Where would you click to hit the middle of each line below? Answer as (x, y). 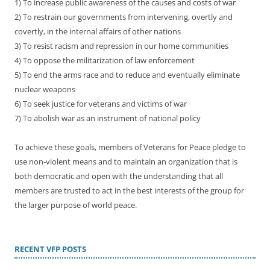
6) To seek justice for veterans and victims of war (101, 103)
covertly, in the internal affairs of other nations (98, 31)
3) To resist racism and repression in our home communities (121, 46)
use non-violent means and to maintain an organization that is (126, 161)
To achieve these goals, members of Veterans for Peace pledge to (130, 147)
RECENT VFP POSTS (50, 249)
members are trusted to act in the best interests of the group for (129, 190)
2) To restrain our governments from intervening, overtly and (124, 17)
